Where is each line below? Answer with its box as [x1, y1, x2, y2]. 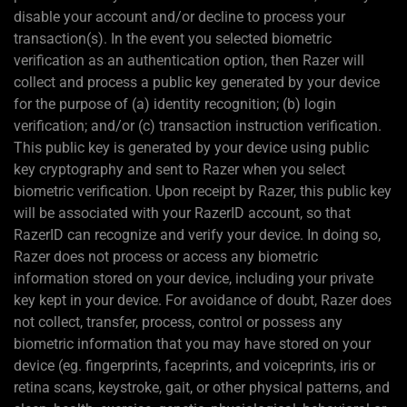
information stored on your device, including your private [14, 270, 373, 288]
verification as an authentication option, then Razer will [14, 52, 364, 70]
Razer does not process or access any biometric [14, 248, 318, 266]
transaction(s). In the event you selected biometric [14, 30, 332, 48]
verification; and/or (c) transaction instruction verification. [14, 117, 382, 135]
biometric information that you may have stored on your [14, 335, 371, 353]
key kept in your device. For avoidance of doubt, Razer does [14, 292, 392, 310]
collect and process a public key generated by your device [14, 74, 380, 92]
